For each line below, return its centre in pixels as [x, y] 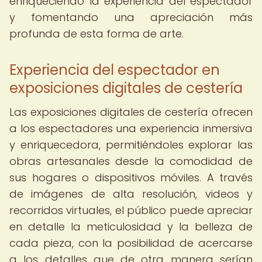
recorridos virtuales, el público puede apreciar [131, 210]
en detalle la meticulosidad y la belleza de [131, 227]
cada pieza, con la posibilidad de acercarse [131, 243]
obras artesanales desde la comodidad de [131, 161]
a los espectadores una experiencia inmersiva [131, 128]
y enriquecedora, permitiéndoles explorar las [131, 145]
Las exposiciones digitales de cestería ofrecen [131, 112]
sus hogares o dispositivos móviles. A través [131, 177]
